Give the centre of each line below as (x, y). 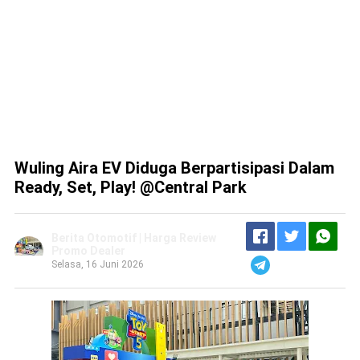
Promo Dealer (88, 251)
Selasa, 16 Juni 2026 (97, 265)
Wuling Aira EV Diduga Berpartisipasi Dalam (174, 168)
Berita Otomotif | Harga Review (133, 238)
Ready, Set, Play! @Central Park (130, 188)
